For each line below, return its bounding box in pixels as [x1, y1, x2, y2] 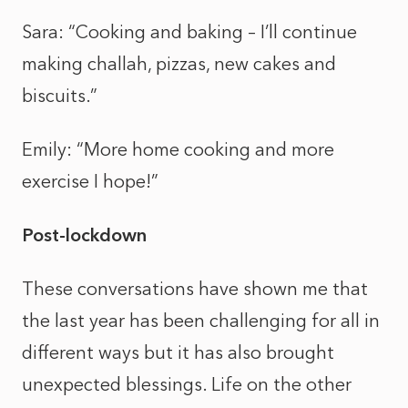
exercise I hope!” [22, 170, 158, 192]
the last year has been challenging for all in [22, 310, 380, 331]
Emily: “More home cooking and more [22, 138, 334, 160]
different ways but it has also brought [22, 342, 334, 363]
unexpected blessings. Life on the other [22, 373, 352, 395]
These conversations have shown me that [22, 278, 368, 300]
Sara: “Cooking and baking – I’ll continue [22, 21, 357, 43]
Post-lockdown [22, 224, 147, 246]
